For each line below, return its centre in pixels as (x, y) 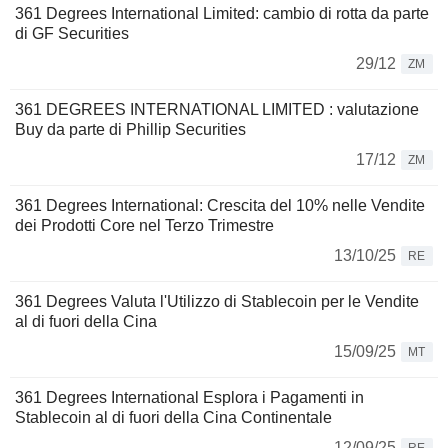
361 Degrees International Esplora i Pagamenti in (189, 398)
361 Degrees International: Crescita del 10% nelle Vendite (220, 206)
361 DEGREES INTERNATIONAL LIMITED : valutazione (217, 110)
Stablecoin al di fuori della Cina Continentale (173, 418)
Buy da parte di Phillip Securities (130, 130)
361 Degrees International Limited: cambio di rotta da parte (222, 14)
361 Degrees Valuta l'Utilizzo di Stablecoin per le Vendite (217, 302)
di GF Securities (72, 34)
